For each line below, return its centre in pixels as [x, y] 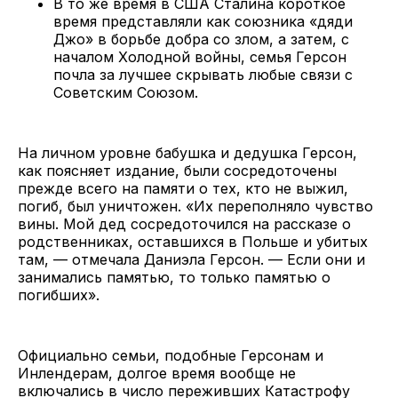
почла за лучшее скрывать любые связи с [203, 74]
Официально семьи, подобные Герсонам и [171, 355]
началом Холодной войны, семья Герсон [200, 56]
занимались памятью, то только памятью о [174, 277]
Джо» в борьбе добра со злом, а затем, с [201, 39]
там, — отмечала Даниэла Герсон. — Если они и [191, 259]
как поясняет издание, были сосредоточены [177, 170]
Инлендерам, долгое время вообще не [157, 373]
